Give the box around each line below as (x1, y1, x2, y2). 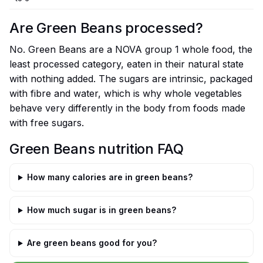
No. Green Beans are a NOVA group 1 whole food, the (9, 43, 252, 56)
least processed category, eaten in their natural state (9, 58, 244, 70)
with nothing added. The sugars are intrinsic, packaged (9, 73, 252, 85)
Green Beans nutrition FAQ (9, 140, 184, 158)
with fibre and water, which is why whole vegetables (9, 87, 242, 100)
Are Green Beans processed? (9, 19, 203, 37)
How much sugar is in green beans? (26, 205, 176, 215)
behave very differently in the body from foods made (9, 102, 245, 114)
